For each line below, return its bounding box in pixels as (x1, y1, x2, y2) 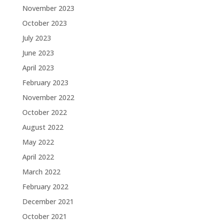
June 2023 (22, 48, 54, 57)
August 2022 (22, 122, 63, 132)
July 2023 (22, 33, 51, 43)
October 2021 (22, 212, 67, 221)
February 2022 (22, 182, 68, 191)
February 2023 (22, 78, 68, 87)
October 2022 (22, 108, 67, 117)
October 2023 (22, 18, 67, 28)
